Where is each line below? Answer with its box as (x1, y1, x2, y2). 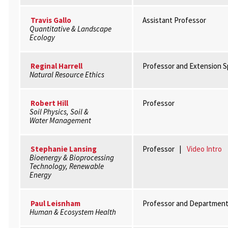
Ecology (29, 33, 55, 42)
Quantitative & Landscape (29, 24, 111, 34)
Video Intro (186, 144, 222, 154)
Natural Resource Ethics (29, 70, 104, 79)
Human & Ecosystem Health (29, 207, 116, 217)
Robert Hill (30, 98, 68, 108)
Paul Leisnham (30, 198, 80, 208)
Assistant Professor (142, 15, 206, 25)
